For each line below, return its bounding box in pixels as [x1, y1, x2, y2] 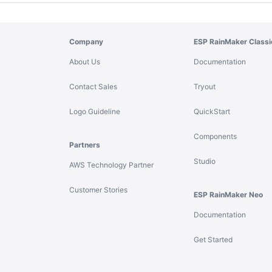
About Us [69, 57, 100, 66]
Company [69, 37, 103, 46]
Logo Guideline [69, 107, 120, 116]
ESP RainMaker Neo [193, 190, 263, 199]
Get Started [193, 235, 233, 244]
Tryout [193, 82, 216, 91]
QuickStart [193, 107, 230, 116]
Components [193, 132, 237, 141]
